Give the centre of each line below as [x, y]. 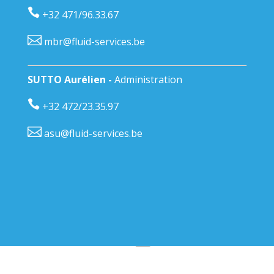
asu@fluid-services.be [92, 133]
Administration [148, 79]
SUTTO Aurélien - [71, 79]
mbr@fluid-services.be [93, 41]
